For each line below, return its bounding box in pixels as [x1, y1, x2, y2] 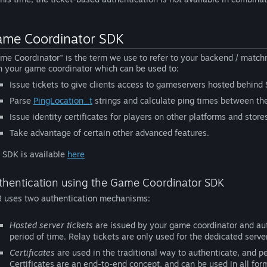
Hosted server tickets [10, 220, 93, 230]
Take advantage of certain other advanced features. [10, 128, 209, 138]
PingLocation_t [33, 95, 92, 105]
